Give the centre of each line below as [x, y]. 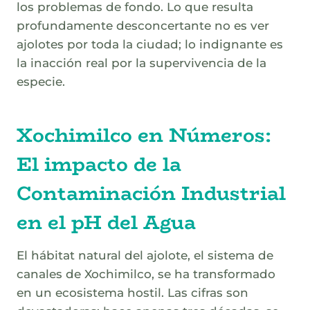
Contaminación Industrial [151, 193]
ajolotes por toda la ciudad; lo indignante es [150, 45]
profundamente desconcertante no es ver [143, 26]
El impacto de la [99, 164]
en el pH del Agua [106, 222]
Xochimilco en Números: [144, 135]
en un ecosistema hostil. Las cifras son [133, 293]
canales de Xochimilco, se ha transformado [146, 274]
